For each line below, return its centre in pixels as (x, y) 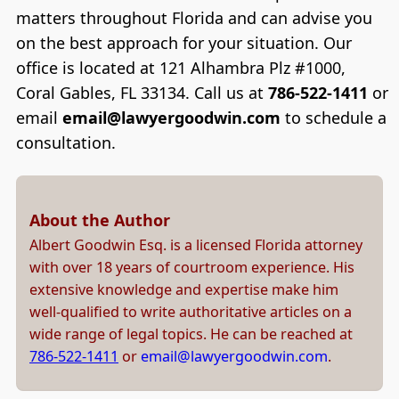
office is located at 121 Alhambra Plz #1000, (180, 67)
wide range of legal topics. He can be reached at (191, 334)
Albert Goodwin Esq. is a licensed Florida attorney (196, 245)
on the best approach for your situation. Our (183, 42)
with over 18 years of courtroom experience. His (192, 268)
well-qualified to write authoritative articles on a (191, 312)
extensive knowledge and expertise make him (184, 290)
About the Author (100, 220)
